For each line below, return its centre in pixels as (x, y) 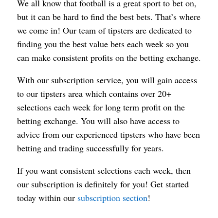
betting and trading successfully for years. (91, 148)
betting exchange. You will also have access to (98, 120)
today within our (47, 197)
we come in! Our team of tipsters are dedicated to (104, 30)
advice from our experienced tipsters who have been (109, 134)
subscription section (112, 197)
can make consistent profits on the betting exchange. (109, 57)
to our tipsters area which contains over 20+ (94, 93)
